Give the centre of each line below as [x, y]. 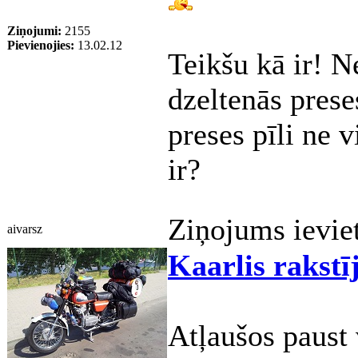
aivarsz [25, 229]
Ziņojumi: [34, 31]
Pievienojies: [41, 45]
